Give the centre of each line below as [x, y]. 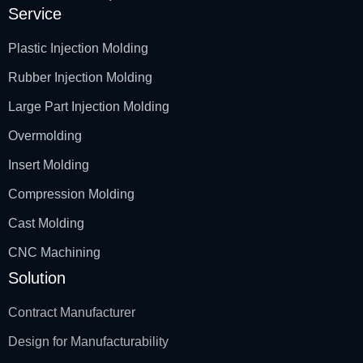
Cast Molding [46, 223]
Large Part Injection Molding [89, 106]
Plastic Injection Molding [78, 48]
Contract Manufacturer [72, 312]
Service [35, 13]
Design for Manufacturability [88, 341]
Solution [37, 278]
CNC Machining [54, 252]
